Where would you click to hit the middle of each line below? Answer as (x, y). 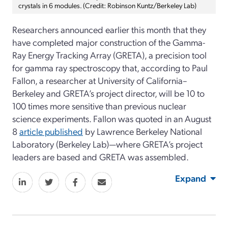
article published (51, 131)
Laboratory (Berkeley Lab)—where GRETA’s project (107, 144)
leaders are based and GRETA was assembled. (101, 156)
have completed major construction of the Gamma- (109, 42)
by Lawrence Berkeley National (142, 131)
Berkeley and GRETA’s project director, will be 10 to (108, 93)
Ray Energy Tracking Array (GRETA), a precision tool (109, 54)
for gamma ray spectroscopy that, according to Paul (110, 67)
